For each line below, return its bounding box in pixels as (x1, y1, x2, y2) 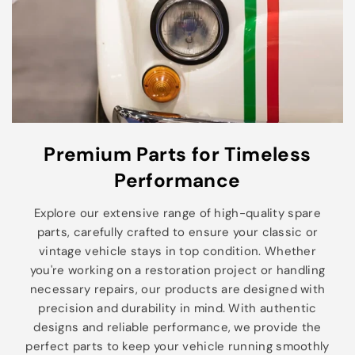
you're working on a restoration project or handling (29, 261, 326, 278)
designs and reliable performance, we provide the (33, 319, 322, 335)
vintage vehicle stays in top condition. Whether (38, 242, 317, 259)
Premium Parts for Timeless (44, 141, 311, 167)
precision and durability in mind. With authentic (38, 300, 317, 316)
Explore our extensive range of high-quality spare (34, 204, 321, 221)
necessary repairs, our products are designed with (29, 281, 326, 297)
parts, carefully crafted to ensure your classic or (36, 223, 319, 240)
